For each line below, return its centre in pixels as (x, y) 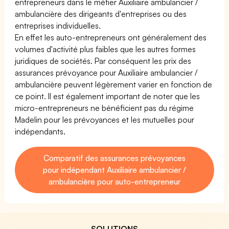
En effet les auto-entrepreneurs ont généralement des (111, 37)
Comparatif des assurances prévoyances (114, 158)
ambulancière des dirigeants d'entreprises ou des (101, 14)
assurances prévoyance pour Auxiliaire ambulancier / (106, 72)
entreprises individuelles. (58, 25)
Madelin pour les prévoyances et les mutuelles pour (105, 119)
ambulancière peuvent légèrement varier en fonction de (114, 84)
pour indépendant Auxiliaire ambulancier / (114, 169)
